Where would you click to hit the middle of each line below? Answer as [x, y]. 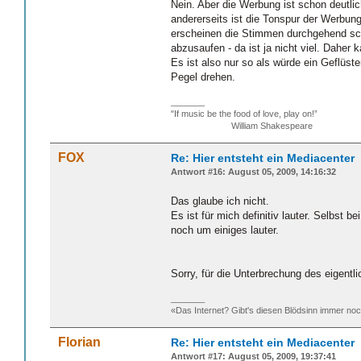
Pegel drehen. [203, 77]
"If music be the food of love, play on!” [244, 114]
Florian [79, 342]
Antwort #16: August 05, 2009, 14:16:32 [253, 172]
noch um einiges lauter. [225, 230]
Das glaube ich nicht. [220, 201]
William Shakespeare [242, 126]
